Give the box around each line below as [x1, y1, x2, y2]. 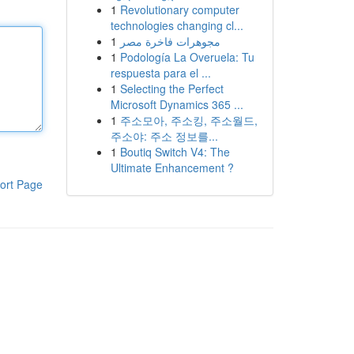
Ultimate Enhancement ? [110, 160, 234, 175]
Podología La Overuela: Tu [119, 49, 254, 65]
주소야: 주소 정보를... [110, 128, 218, 144]
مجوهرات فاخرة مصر [119, 33, 220, 49]
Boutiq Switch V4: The [119, 144, 230, 160]
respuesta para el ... [110, 65, 211, 81]
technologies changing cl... [110, 17, 243, 33]
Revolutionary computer [119, 2, 239, 17]
